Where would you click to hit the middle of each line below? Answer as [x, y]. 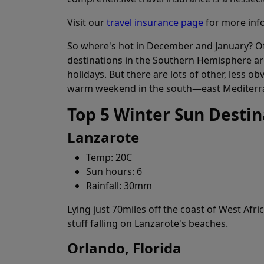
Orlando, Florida [124, 248]
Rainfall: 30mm [119, 186]
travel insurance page [155, 22]
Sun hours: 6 [114, 171]
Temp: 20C [109, 157]
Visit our [87, 22]
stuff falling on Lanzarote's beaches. [148, 223]
